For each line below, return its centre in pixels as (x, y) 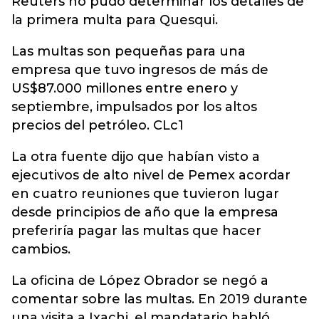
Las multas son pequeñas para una (129, 51)
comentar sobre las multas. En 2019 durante (159, 299)
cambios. (41, 249)
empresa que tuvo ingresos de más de (140, 70)
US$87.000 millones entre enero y (125, 88)
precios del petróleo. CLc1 (98, 125)
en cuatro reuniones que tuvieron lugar (145, 194)
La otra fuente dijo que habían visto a (136, 157)
